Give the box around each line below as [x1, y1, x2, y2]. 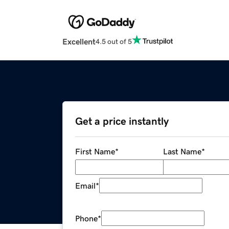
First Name [75, 147, 115, 156]
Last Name [163, 147, 201, 156]
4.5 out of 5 [96, 37, 132, 45]
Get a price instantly [75, 116, 169, 127]
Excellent [62, 37, 96, 46]
